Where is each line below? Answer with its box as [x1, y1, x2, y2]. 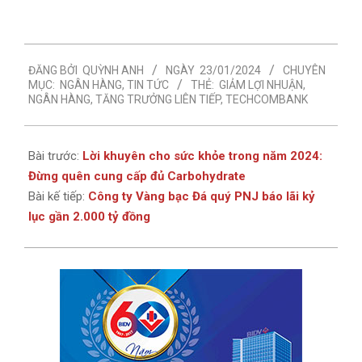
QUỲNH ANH [82, 63, 144, 77]
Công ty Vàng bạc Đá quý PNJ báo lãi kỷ [88, 189, 315, 204]
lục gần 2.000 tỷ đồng [28, 209, 150, 225]
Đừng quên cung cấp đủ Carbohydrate [28, 169, 246, 184]
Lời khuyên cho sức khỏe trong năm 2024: [82, 149, 322, 164]
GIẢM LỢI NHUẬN [219, 78, 303, 91]
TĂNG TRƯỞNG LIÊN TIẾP [95, 92, 221, 106]
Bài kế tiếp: [28, 189, 88, 204]
